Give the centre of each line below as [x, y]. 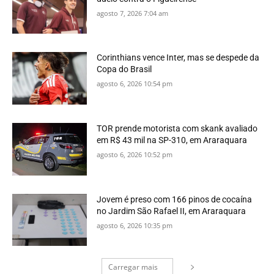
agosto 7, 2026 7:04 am [133, 13]
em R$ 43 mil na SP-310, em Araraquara [172, 140]
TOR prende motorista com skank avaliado [177, 129]
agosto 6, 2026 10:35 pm [135, 225]
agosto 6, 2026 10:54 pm [135, 84]
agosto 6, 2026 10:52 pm [135, 155]
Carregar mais [133, 267]
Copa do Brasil [124, 69]
